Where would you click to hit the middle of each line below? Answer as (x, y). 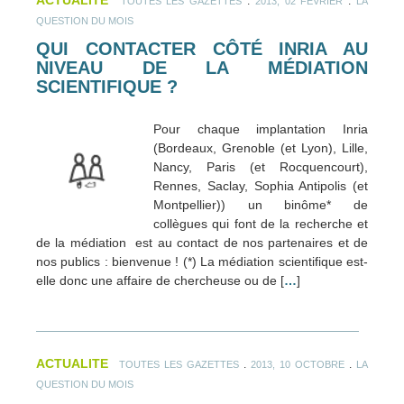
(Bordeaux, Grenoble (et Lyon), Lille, (261, 148)
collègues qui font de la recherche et (261, 224)
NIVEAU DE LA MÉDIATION (202, 67)
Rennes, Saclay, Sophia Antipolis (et (261, 186)
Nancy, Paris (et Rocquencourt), (261, 167)
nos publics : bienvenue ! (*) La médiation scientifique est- (202, 262)
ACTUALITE (72, 364)
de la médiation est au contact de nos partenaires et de (202, 243)
